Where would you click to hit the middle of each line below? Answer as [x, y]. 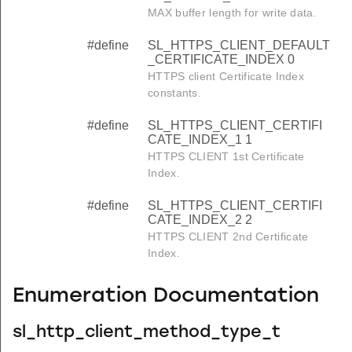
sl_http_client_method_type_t [147, 332]
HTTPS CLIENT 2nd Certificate [228, 236]
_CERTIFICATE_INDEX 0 [221, 59]
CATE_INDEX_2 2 [200, 219]
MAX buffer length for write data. [232, 12]
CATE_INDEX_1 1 [200, 139]
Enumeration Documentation [166, 297]
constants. [174, 92]
